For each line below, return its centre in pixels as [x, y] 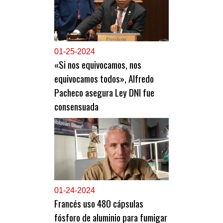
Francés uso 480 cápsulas [99, 203]
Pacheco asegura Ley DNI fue [104, 92]
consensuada [76, 106]
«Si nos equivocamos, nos [98, 64]
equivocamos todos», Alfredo [104, 78]
